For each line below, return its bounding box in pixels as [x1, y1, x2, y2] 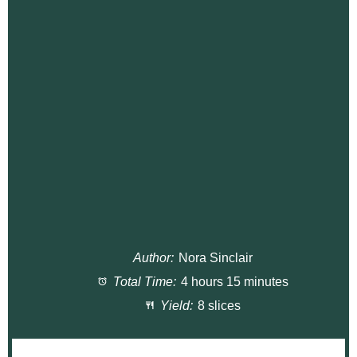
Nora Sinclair [178, 251, 253, 265]
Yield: [157, 299, 194, 313]
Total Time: [109, 275, 176, 289]
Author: [133, 251, 175, 265]
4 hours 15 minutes [180, 275, 288, 289]
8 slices [198, 299, 241, 313]
